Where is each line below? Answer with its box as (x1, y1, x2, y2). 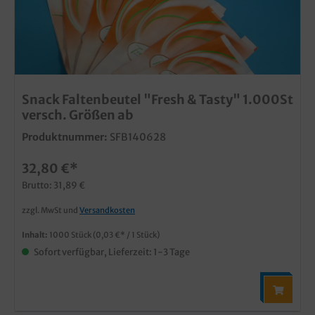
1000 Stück (49, 229, 93, 240)
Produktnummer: (22, 130, 108, 143)
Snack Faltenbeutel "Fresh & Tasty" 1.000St (22, 91, 293, 108)
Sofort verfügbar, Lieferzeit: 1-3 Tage (32, 245, 190, 257)
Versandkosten (79, 205, 135, 215)
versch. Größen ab (22, 106, 134, 123)
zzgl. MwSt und (22, 205, 79, 215)
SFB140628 (110, 130, 166, 143)
